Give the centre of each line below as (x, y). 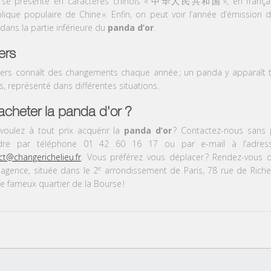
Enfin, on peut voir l (151, 14)
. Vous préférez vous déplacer (142, 157)
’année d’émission (226, 14)
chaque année (149, 72)
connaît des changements (68, 72)
